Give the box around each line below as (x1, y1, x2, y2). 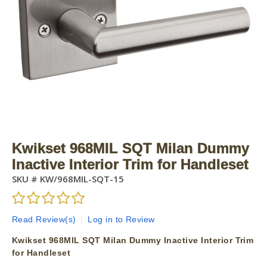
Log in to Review (88, 215, 155, 225)
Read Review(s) (12, 215, 76, 225)
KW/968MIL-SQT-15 (38, 173, 124, 185)
